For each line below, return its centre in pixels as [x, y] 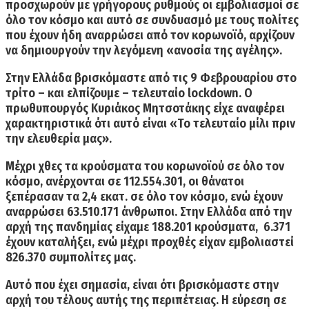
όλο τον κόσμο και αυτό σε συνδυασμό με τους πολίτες [152, 20]
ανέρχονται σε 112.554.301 [113, 181]
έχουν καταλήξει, [51, 242]
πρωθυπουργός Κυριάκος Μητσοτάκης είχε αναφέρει [145, 108]
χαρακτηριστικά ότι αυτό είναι [88, 123]
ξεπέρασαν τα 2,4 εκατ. [67, 196]
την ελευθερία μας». [59, 138]
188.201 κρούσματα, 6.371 [220, 227]
